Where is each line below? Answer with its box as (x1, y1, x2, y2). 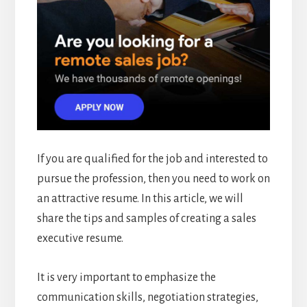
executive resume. (36, 232, 123, 245)
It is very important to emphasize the (36, 271, 216, 284)
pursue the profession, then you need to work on (36, 172, 270, 185)
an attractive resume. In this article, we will (36, 192, 243, 205)
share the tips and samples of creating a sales (36, 212, 256, 225)
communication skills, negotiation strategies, (36, 291, 258, 304)
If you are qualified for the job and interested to (36, 152, 268, 165)
